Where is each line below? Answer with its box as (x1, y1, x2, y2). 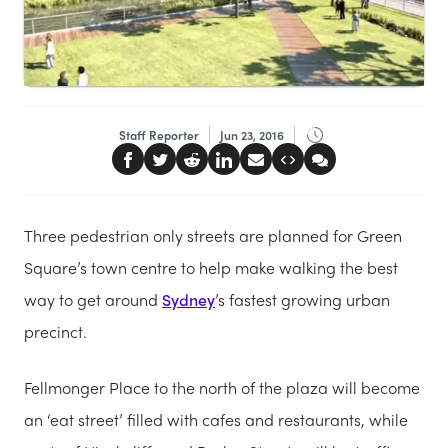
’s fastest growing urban (215, 287, 390, 311)
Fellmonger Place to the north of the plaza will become (24, 375, 420, 399)
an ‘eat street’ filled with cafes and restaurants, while (24, 407, 408, 431)
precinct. (24, 319, 87, 343)
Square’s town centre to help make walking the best (24, 255, 398, 279)
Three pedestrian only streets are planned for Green (24, 223, 402, 247)
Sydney (162, 287, 215, 311)
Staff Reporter (118, 125, 199, 144)
